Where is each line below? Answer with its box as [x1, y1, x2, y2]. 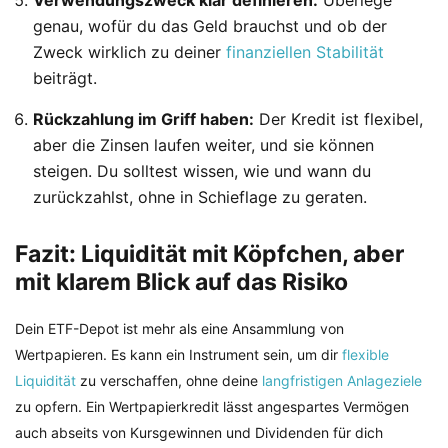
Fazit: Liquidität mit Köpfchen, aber [15, 240, 404, 269]
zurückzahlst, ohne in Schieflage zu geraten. [33, 187, 367, 208]
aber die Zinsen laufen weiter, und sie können [33, 135, 374, 156]
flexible [342, 345, 389, 363]
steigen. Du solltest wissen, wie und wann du [33, 161, 371, 182]
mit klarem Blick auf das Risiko [15, 268, 348, 297]
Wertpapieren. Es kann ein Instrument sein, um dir [15, 345, 342, 363]
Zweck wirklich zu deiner [33, 42, 226, 63]
